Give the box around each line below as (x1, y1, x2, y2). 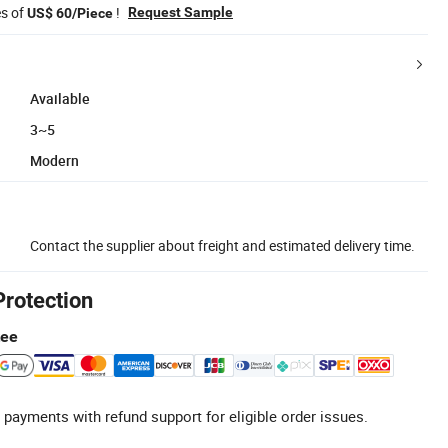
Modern (30, 150, 79, 170)
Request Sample (128, 3, 233, 20)
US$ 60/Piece (27, 4, 113, 21)
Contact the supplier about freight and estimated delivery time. (30, 235, 415, 255)
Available (30, 88, 90, 108)
